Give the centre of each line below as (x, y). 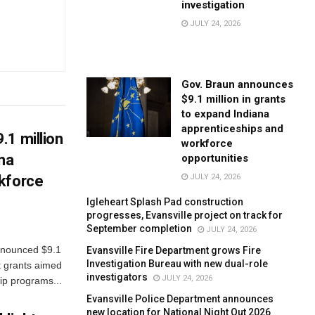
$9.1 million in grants (234, 99)
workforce (207, 143)
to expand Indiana (226, 114)
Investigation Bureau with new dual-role (178, 263)
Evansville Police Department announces (180, 298)
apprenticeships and (233, 128)
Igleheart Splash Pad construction (165, 201)
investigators (117, 277)
